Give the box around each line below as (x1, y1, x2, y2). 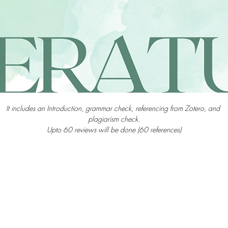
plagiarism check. (88, 114, 140, 124)
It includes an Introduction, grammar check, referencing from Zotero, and (6, 103, 222, 113)
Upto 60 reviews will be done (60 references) (47, 125, 181, 134)
